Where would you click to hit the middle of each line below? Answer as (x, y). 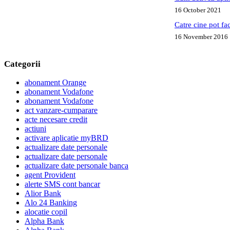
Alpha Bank (44, 221)
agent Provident (50, 175)
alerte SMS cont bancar (62, 184)
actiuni (35, 129)
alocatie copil (46, 212)
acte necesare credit (56, 120)
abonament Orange (55, 83)
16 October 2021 (198, 10)
